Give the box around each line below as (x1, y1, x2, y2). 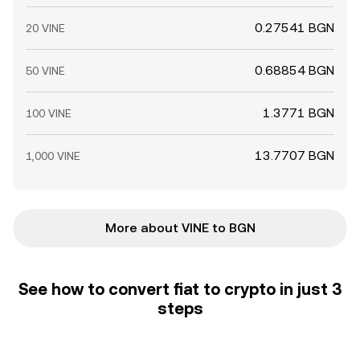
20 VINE (26, 22, 65, 35)
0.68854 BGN (255, 63, 334, 78)
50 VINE (26, 64, 65, 77)
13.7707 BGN (255, 148, 334, 163)
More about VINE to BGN (104, 220, 256, 235)
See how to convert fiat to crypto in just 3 (18, 280, 342, 299)
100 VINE (26, 107, 72, 120)
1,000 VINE (26, 149, 80, 162)
